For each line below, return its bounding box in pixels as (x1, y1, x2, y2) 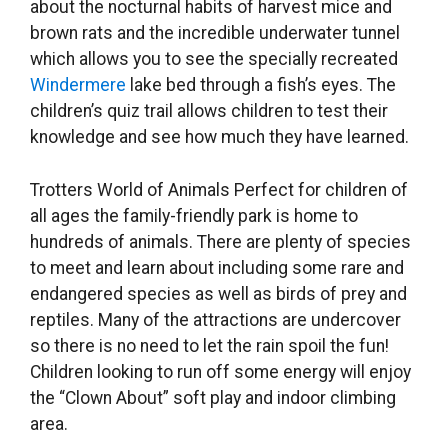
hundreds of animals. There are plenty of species (30, 231, 411, 252)
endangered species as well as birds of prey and (30, 283, 407, 304)
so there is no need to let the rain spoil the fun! (30, 335, 389, 356)
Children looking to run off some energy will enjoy (30, 361, 411, 382)
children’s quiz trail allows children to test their (30, 101, 388, 122)
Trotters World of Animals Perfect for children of (30, 179, 408, 200)
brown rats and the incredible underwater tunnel (30, 23, 400, 44)
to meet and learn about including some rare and (30, 257, 404, 278)
